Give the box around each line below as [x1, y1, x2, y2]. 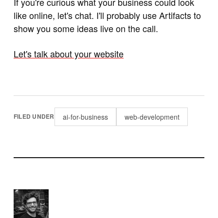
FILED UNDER [14, 112, 54, 121]
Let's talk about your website [14, 47, 124, 60]
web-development [124, 111, 180, 122]
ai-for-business [62, 111, 108, 122]
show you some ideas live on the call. [14, 21, 158, 35]
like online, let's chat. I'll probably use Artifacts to [14, 8, 201, 21]
